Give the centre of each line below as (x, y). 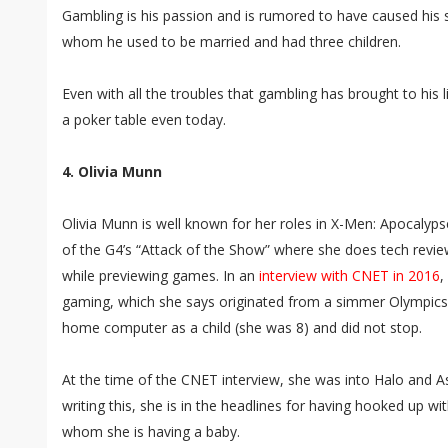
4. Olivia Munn (112, 172)
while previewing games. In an (160, 276)
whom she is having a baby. (151, 432)
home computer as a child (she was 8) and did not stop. (242, 328)
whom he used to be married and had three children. (231, 42)
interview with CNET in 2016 (349, 276)
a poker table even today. (144, 120)
